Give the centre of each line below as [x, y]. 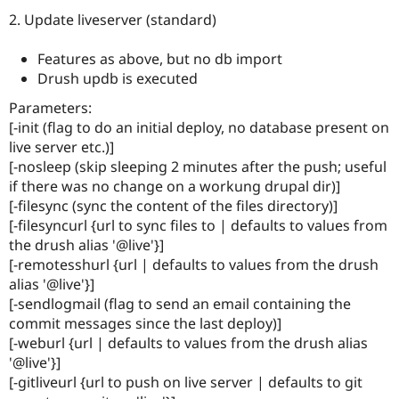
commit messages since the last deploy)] [145, 324]
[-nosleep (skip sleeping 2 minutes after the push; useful [198, 167]
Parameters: [50, 108]
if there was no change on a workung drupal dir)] [175, 187]
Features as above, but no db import [160, 59]
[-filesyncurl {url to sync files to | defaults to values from [198, 226]
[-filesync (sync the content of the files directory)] [173, 206]
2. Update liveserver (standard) [113, 20]
